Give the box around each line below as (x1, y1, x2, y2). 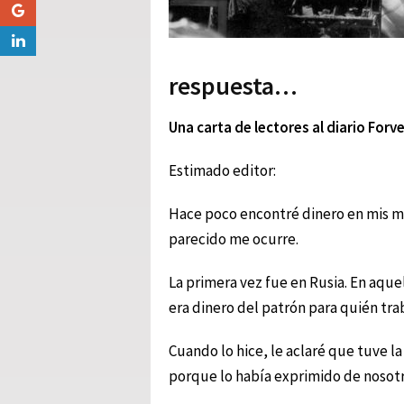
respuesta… (169, 69, 298, 102)
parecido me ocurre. (169, 228, 298, 249)
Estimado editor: (169, 160, 276, 180)
